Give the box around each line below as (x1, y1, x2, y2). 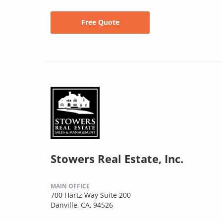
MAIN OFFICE (51, 181, 90, 190)
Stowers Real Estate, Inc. (51, 151, 183, 166)
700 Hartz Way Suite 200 (51, 190, 131, 200)
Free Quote (81, 17, 119, 27)
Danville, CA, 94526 (51, 200, 113, 210)
